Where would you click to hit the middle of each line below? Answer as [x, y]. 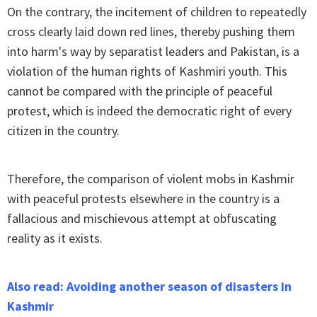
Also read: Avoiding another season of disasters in [149, 287]
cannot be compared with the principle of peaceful [140, 91]
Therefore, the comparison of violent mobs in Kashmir [151, 179]
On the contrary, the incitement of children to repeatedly [157, 12]
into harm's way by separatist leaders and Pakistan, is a [153, 52]
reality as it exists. [55, 238]
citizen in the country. [63, 131]
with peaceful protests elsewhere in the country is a [143, 199]
